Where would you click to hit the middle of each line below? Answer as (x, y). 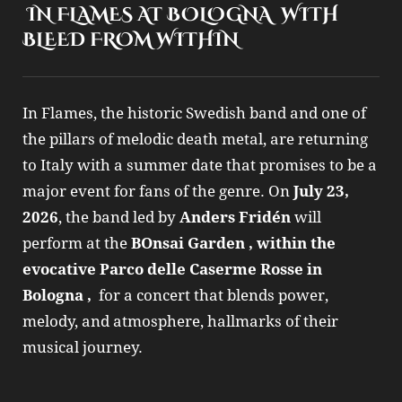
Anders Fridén (235, 218)
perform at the (77, 244)
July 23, (321, 192)
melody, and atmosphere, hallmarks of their (180, 322)
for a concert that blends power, (212, 296)
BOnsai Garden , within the (233, 244)
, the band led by (119, 218)
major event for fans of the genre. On (158, 192)
